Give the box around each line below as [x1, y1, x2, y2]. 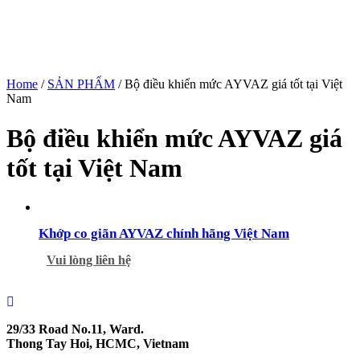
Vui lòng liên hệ [47, 253, 131, 268]
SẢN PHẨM [47, 77, 115, 92]
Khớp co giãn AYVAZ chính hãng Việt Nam [39, 226, 289, 242]
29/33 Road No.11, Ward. [6, 322, 144, 337]
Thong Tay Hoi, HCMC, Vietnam [6, 337, 189, 351]
